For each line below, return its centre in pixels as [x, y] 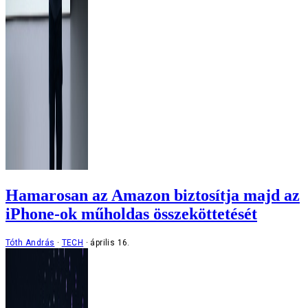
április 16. [110, 242]
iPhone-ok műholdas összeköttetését [131, 213]
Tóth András [30, 242]
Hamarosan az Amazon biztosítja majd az [153, 195]
